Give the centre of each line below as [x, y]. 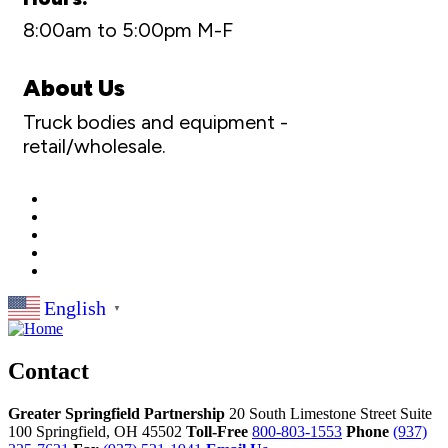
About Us [74, 88]
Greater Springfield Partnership [116, 413]
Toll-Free [217, 431]
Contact [48, 370]
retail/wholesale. [94, 146]
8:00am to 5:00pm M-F [128, 30]
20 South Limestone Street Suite [330, 413]
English [75, 307]
